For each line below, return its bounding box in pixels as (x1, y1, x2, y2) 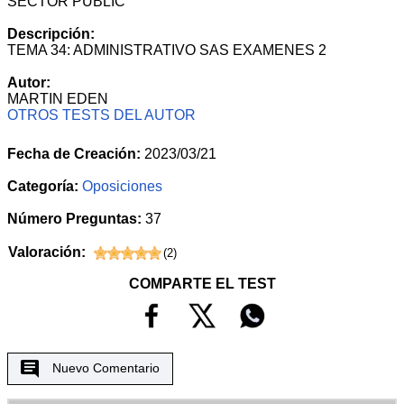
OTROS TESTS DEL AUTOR (7, 107, 196, 124)
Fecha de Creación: (7, 146, 141, 162)
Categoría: (7, 179, 78, 195)
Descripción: (7, 26, 95, 42)
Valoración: (8, 244, 86, 261)
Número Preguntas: (7, 211, 145, 227)
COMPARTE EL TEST (128, 276, 276, 292)
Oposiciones (82, 179, 162, 195)
